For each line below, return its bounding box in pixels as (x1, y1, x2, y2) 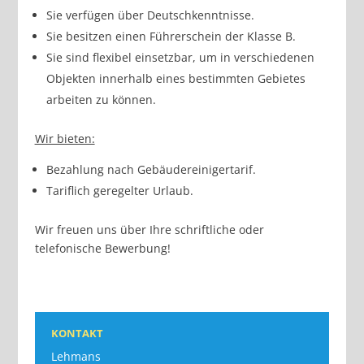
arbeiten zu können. (45, 92, 156, 107)
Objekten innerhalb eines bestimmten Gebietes (45, 71, 305, 86)
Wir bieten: (34, 131, 95, 146)
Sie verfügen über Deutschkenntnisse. (45, 7, 254, 23)
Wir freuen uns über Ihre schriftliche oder (34, 222, 264, 237)
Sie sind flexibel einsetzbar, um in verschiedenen (45, 50, 314, 65)
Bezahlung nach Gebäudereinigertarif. (45, 162, 256, 177)
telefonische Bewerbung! (34, 240, 171, 256)
